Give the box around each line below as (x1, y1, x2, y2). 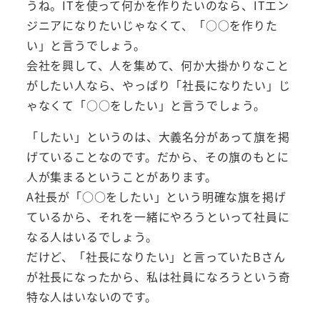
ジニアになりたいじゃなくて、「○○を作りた (26, 16, 278, 34)
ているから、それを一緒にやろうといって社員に (26, 207, 290, 225)
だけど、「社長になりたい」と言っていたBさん (26, 247, 286, 265)
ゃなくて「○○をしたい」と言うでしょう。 (26, 96, 266, 114)
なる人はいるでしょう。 (26, 227, 158, 245)
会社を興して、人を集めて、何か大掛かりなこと (26, 56, 289, 74)
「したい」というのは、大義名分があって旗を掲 (26, 127, 290, 145)
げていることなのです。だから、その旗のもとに (26, 147, 289, 165)
